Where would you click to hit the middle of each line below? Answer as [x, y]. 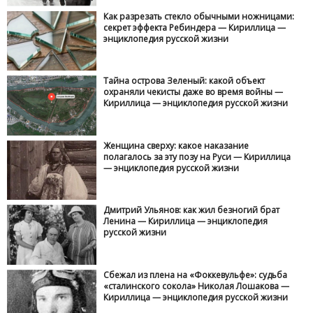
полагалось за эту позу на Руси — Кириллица [197, 156]
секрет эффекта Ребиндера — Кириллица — [195, 27]
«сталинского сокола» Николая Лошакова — [197, 286]
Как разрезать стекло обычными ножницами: [199, 16]
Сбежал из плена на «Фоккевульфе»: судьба [196, 275]
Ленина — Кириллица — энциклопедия [186, 221]
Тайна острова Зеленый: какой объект [184, 81]
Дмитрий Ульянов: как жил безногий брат [192, 210]
